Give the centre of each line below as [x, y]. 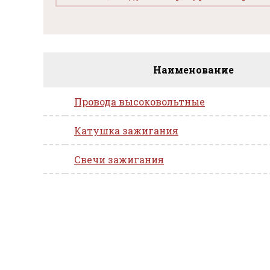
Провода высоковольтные [140, 102]
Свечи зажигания [119, 159]
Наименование [193, 70]
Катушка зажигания [126, 130]
